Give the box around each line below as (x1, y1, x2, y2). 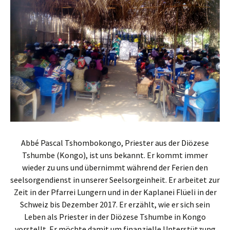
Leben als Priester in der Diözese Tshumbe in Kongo (24, 211, 206, 222)
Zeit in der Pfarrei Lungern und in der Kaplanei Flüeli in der (13, 186, 217, 197)
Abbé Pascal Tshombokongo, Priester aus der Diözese (21, 137, 209, 148)
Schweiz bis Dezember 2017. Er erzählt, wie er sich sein (20, 199, 210, 209)
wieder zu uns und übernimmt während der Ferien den (22, 162, 208, 172)
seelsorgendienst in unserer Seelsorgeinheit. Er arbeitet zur (10, 174, 220, 185)
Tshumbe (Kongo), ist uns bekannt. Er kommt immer (22, 149, 208, 160)
